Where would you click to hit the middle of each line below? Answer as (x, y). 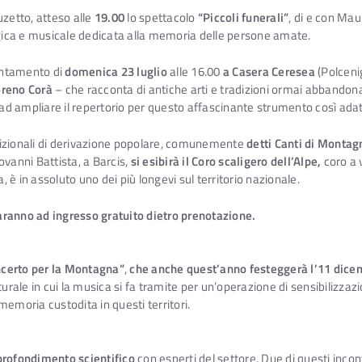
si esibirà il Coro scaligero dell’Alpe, (226, 161)
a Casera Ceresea (269, 72)
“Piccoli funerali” (243, 18)
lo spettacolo (161, 18)
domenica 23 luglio (116, 72)
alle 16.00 (195, 72)
